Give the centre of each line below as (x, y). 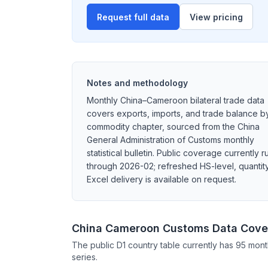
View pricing (216, 17)
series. (85, 257)
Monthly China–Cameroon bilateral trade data (176, 100)
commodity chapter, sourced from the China (173, 127)
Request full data (133, 17)
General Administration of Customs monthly (170, 140)
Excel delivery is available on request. (162, 179)
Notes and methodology (137, 83)
